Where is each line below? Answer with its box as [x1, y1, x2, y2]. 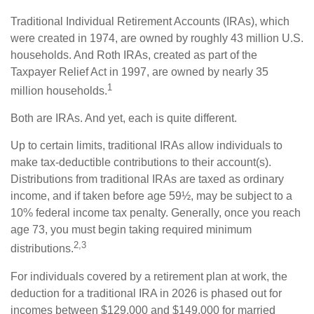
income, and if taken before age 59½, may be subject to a [11, 190, 292, 203]
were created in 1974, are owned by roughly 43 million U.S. [11, 32, 303, 44]
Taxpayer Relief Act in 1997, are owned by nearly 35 [11, 66, 268, 78]
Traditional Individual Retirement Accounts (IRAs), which [11, 15, 289, 27]
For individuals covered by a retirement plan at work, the [11, 270, 287, 282]
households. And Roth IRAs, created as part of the [11, 49, 257, 61]
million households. [11, 85, 107, 97]
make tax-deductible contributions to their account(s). [11, 156, 271, 169]
